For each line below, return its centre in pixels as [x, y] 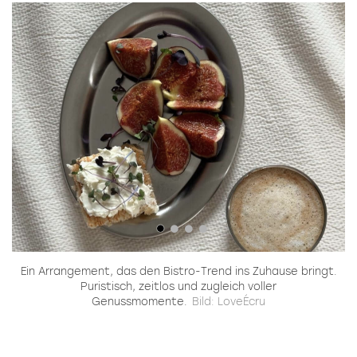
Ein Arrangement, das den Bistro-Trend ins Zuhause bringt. [178, 272]
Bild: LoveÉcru [229, 302]
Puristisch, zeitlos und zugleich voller [178, 287]
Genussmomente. [139, 302]
